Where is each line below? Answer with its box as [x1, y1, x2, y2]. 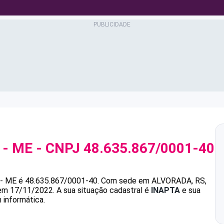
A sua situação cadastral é [54, 185, 151, 195]
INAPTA [151, 185, 180, 195]
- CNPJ [32, 140, 83, 156]
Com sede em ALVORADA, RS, [101, 176, 206, 185]
